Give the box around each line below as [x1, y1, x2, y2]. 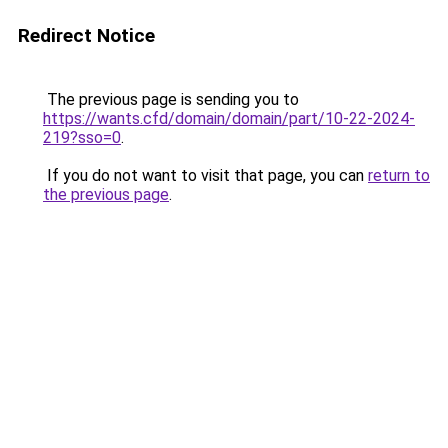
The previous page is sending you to [43, 90, 299, 109]
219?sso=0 [43, 128, 121, 147]
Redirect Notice [18, 24, 155, 47]
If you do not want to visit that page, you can [43, 166, 368, 185]
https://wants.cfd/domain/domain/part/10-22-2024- [43, 109, 415, 128]
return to [368, 166, 430, 185]
